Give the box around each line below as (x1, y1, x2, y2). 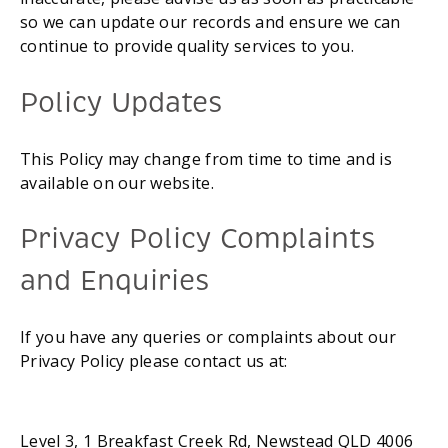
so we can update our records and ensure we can (20, 11, 401, 34)
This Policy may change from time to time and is (20, 147, 393, 170)
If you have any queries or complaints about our (20, 326, 397, 349)
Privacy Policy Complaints (20, 221, 377, 257)
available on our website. (20, 171, 215, 194)
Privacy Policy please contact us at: (20, 350, 288, 373)
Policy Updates (20, 84, 224, 120)
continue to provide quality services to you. (20, 35, 355, 58)
